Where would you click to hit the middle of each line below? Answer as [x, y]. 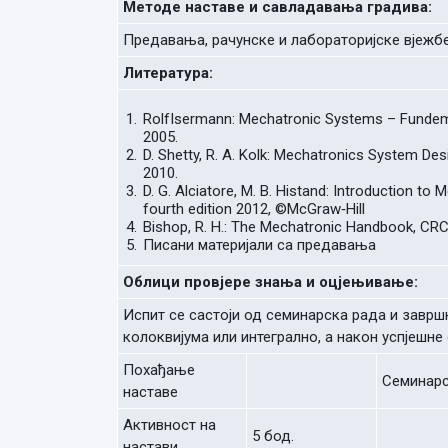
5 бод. [273, 436]
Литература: [168, 73]
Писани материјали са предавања [259, 245]
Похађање [159, 370]
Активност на [169, 425]
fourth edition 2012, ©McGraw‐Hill [253, 209]
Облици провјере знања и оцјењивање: [270, 282]
